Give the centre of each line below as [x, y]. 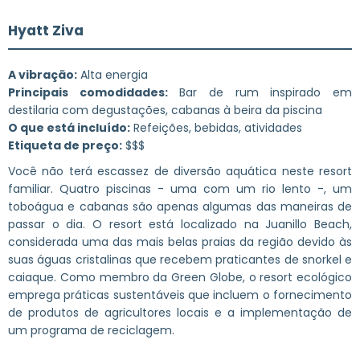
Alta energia [112, 74]
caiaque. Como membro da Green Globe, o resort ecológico [180, 277]
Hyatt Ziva [46, 30]
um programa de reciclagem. [91, 330]
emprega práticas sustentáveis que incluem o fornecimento [180, 295]
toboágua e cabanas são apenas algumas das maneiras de [180, 206]
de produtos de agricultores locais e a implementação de [180, 312]
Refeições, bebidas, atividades [216, 127]
